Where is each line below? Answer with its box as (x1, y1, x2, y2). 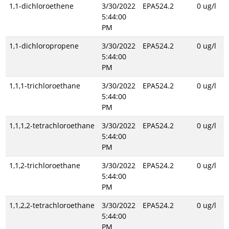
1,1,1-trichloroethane (9, 81, 80, 90)
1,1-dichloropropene (9, 41, 79, 51)
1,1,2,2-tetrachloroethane (9, 200, 95, 210)
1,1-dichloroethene (9, 1, 74, 11)
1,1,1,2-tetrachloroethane (9, 121, 95, 130)
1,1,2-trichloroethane (9, 161, 80, 170)
